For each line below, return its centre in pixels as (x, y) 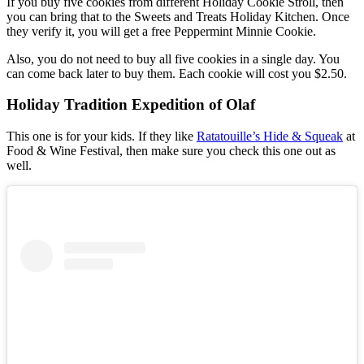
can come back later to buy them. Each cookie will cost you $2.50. (177, 73)
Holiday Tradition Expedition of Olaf (131, 105)
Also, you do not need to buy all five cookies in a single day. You (173, 58)
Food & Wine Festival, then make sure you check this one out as (171, 151)
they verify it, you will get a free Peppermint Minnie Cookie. (161, 31)
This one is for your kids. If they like (102, 136)
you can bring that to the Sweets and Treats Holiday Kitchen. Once (178, 16)
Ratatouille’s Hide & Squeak (270, 136)
